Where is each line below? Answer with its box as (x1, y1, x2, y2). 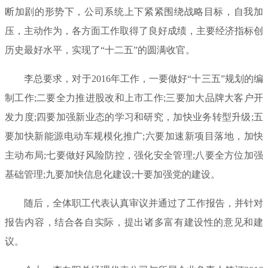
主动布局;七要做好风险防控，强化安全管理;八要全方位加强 (5, 150, 263, 160)
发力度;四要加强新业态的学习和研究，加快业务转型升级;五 (5, 111, 263, 122)
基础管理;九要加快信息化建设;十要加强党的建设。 (5, 169, 220, 179)
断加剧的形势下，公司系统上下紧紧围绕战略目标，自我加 (5, 6, 263, 17)
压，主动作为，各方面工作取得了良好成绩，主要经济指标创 (5, 25, 263, 36)
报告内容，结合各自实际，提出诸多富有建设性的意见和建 (5, 217, 263, 227)
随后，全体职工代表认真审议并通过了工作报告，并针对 (24, 197, 263, 208)
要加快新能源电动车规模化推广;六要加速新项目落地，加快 (5, 130, 263, 141)
